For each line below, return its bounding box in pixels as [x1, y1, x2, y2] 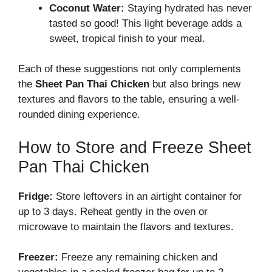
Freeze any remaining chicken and [58, 251, 217, 263]
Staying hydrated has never [124, 2, 252, 14]
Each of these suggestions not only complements [18, 63, 241, 75]
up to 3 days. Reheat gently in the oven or [18, 205, 208, 217]
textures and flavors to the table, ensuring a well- [18, 93, 240, 106]
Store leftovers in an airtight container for [53, 190, 242, 202]
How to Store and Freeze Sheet [18, 138, 251, 157]
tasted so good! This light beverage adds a [49, 17, 242, 29]
